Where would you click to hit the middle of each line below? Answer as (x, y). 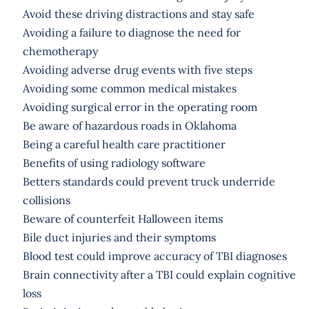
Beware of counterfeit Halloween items (122, 218)
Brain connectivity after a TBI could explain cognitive (159, 274)
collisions (46, 200)
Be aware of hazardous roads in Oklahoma (129, 125)
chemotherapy (60, 51)
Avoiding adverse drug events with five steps (137, 69)
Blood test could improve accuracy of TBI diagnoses (154, 256)
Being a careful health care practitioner (124, 144)
